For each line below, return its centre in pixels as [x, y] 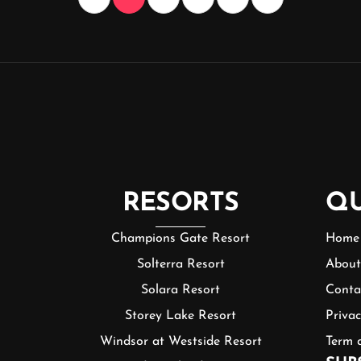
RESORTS [180, 204]
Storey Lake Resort [180, 316]
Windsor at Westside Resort [180, 342]
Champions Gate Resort [180, 239]
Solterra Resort [180, 264]
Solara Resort [180, 290]
